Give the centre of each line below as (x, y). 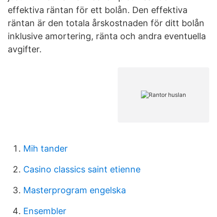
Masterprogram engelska (75, 190)
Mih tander (46, 148)
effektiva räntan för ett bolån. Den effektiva (98, 10)
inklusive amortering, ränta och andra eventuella (107, 36)
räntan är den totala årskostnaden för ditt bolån (106, 23)
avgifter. (25, 49)
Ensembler (45, 211)
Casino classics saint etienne (82, 169)
